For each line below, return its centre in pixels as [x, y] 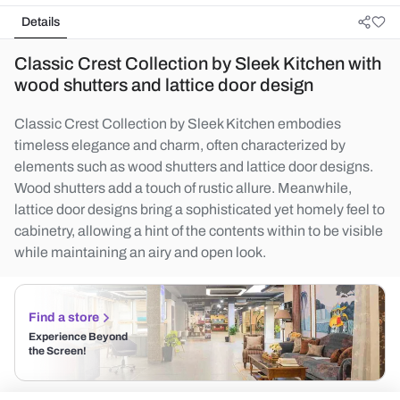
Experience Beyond [78, 337]
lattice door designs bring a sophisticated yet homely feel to [200, 209]
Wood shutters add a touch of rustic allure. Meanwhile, [183, 188]
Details [41, 22]
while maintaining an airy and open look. [140, 252]
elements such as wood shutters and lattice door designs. [194, 167]
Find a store [64, 317]
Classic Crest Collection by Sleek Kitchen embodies [178, 124]
